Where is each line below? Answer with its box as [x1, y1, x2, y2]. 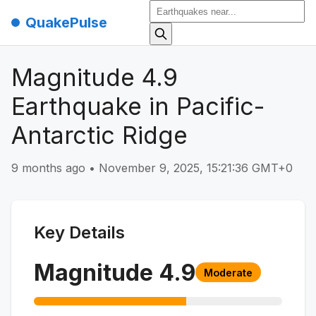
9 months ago [11, 160, 85, 175]
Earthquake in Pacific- [11, 92, 265, 121]
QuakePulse [25, 14, 107, 31]
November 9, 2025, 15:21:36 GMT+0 [99, 160, 293, 175]
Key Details [34, 221, 125, 243]
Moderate [204, 266, 253, 279]
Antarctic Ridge [11, 121, 188, 150]
